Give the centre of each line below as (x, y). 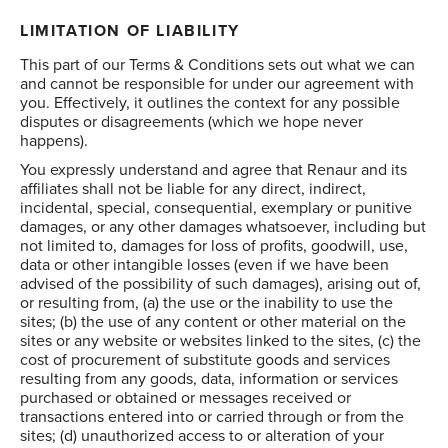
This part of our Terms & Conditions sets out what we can (217, 65)
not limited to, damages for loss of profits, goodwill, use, (214, 246)
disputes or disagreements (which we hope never (191, 122)
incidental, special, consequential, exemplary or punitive (216, 208)
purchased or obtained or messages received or (185, 398)
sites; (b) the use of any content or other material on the (213, 322)
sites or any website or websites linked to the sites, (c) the (220, 341)
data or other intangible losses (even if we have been (204, 265)
